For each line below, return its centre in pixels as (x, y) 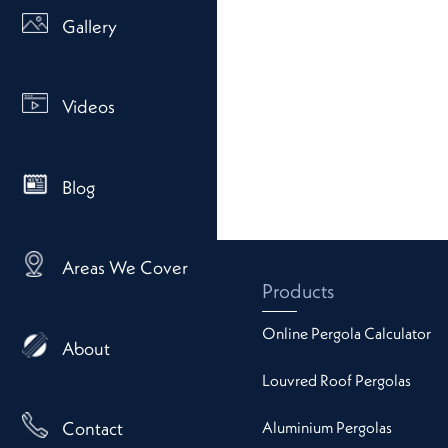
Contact (92, 429)
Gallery (89, 26)
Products (298, 290)
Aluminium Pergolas (327, 427)
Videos (88, 107)
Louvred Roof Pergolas (336, 380)
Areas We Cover (124, 268)
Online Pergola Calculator (346, 333)
